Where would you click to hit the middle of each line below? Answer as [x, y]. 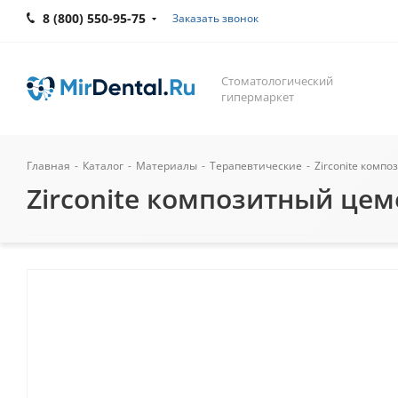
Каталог [103, 166]
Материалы [167, 166]
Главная [48, 166]
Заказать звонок [215, 18]
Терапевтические [256, 166]
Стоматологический [277, 81]
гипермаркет [258, 97]
